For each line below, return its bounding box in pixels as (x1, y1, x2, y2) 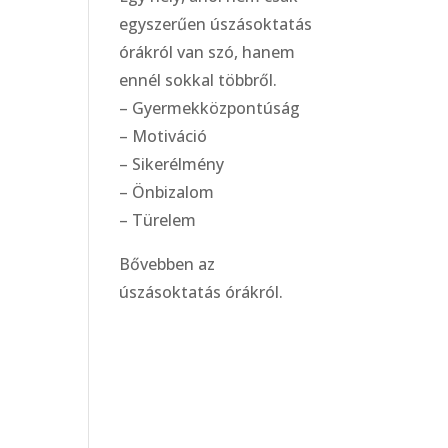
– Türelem (119, 208, 197, 231)
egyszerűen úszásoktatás (119, 12, 313, 35)
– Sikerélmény (119, 152, 225, 175)
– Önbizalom (119, 180, 215, 203)
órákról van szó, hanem (119, 40, 296, 63)
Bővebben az (119, 252, 216, 275)
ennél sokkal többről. (119, 68, 278, 91)
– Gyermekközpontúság (119, 96, 301, 119)
